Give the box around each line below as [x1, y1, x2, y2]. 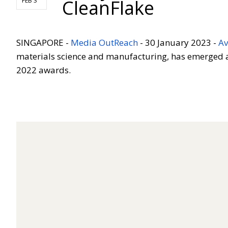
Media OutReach [71, 36, 138, 48]
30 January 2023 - [145, 36, 218, 48]
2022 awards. [16, 64, 71, 76]
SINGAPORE [16, 36, 64, 48]
